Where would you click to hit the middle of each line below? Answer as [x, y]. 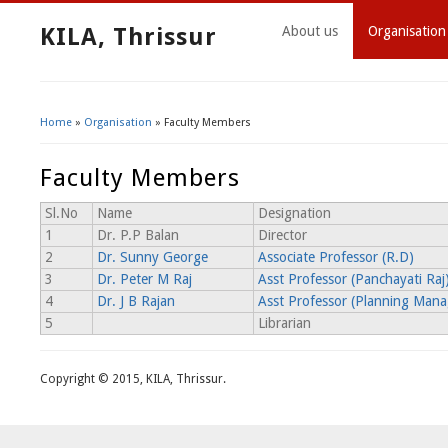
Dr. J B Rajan [136, 301]
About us [310, 31]
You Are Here [108, 139]
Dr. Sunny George [152, 257]
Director [282, 235]
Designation [294, 213]
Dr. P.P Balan [138, 235]
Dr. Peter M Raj [144, 279]
